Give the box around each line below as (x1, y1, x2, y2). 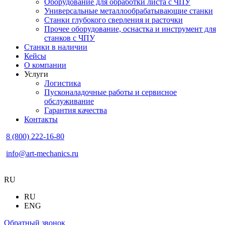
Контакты (24, 115, 58, 124)
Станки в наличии (24, 43, 87, 52)
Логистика (44, 79, 81, 88)
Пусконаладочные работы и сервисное (44, 88, 177, 97)
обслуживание (44, 97, 94, 106)
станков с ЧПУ (44, 34, 95, 43)
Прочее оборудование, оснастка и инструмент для (44, 25, 216, 34)
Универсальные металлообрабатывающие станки (44, 7, 213, 16)
